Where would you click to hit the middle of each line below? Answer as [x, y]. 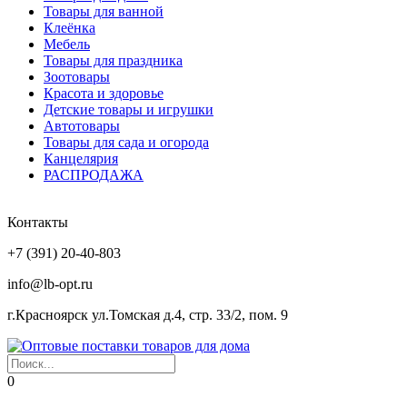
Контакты [38, 222]
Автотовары [82, 126]
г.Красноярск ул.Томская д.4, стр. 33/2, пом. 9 [148, 315]
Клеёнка [69, 28]
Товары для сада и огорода [126, 142]
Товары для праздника [113, 60]
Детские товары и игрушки [129, 109]
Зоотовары [77, 77]
